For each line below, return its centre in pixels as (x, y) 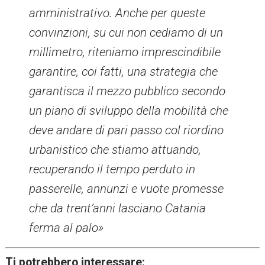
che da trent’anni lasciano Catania (118, 209)
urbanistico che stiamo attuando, (115, 150)
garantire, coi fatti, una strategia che (124, 72)
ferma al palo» (67, 228)
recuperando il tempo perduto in (112, 169)
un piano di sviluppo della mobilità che (129, 111)
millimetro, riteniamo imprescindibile (125, 52)
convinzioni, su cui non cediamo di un (126, 33)
